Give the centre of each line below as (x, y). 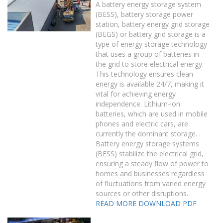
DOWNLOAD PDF (168, 203)
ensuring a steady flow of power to (152, 164)
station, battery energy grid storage (153, 24)
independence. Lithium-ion (138, 104)
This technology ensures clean (145, 74)
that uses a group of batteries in (148, 54)
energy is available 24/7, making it (150, 84)
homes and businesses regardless (150, 173)
